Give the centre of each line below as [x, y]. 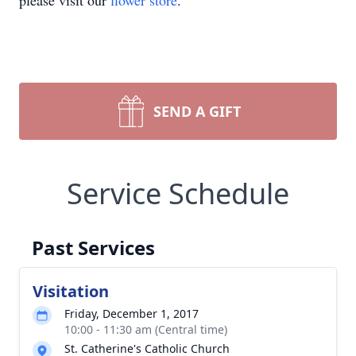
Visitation [71, 291]
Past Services [93, 248]
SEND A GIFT [197, 111]
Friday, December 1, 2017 [132, 313]
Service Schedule [178, 193]
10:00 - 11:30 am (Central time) [146, 329]
